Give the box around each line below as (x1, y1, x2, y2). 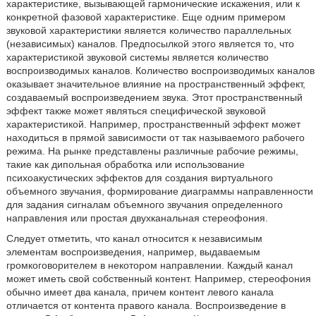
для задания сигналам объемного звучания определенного (6, 199, 283, 210)
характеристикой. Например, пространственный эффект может (6, 119, 300, 130)
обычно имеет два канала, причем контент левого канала (6, 286, 274, 298)
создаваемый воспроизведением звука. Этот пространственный (6, 92, 303, 103)
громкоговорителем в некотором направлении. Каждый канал (6, 260, 293, 271)
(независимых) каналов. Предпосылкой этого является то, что (6, 38, 294, 49)
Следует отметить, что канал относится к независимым (6, 233, 262, 244)
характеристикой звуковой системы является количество (6, 51, 269, 63)
